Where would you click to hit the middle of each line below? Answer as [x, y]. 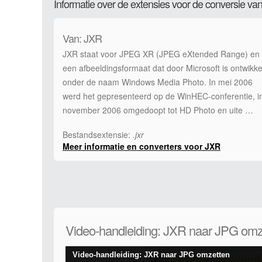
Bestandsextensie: [98, 135]
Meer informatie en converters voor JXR [142, 146]
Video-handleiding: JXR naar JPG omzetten [151, 255]
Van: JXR [82, 38]
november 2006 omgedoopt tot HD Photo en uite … [158, 110]
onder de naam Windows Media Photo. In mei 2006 [158, 82]
